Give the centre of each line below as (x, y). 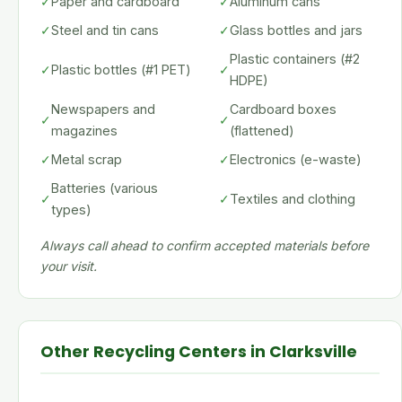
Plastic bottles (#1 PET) (121, 70)
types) (71, 210)
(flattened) (262, 131)
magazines (84, 131)
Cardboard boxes (283, 109)
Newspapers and (103, 109)
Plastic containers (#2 (295, 59)
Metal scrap (87, 159)
